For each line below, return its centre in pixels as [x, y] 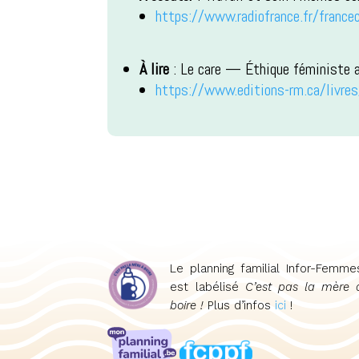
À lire [155, 69]
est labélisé [204, 286]
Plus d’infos [242, 305]
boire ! [189, 305]
